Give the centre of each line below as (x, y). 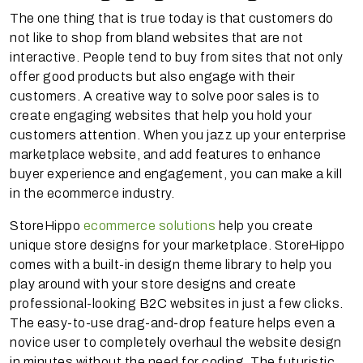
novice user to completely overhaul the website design (176, 342)
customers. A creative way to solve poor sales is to (165, 96)
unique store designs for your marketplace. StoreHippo (177, 245)
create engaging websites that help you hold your (161, 115)
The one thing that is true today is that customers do (172, 18)
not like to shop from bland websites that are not (157, 37)
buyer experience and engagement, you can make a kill (176, 173)
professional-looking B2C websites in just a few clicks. (177, 303)
